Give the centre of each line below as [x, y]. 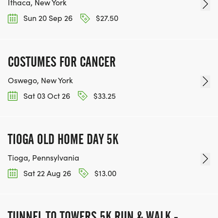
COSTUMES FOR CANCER [62, 62]
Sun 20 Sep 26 [47, 18]
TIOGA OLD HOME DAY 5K [63, 139]
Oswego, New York [40, 80]
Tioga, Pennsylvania [44, 157]
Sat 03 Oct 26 [46, 95]
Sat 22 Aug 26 [46, 173]
